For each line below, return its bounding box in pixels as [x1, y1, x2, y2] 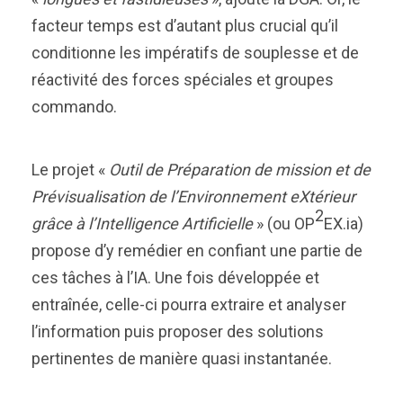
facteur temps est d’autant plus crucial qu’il [31, 16, 338, 35]
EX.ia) [324, 214, 363, 233]
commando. [31, 97, 117, 116]
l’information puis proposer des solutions [31, 322, 324, 341]
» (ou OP [256, 214, 315, 233]
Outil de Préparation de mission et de [109, 160, 371, 179]
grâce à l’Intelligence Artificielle [31, 214, 256, 233]
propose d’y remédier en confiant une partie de [31, 241, 363, 260]
